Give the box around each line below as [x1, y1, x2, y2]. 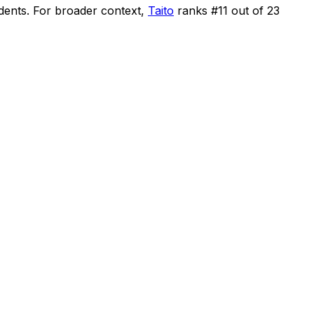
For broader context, [33, 3, 144, 18]
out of [228, 3, 267, 18]
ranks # [177, 3, 218, 18]
